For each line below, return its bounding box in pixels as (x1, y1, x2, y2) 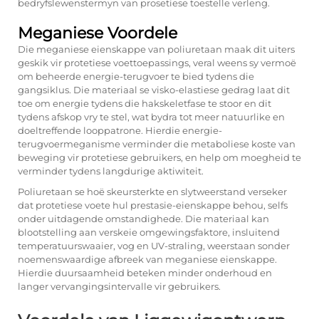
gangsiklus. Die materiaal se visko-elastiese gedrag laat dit (18, 84, 290, 95)
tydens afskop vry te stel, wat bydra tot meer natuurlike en (18, 111, 285, 122)
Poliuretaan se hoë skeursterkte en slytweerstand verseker (18, 186, 287, 197)
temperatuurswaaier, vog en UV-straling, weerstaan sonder (18, 240, 290, 251)
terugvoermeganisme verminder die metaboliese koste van (18, 138, 296, 150)
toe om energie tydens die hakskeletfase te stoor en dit (18, 98, 271, 109)
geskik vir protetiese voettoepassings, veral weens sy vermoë (18, 57, 296, 68)
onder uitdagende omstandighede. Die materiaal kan (18, 213, 269, 224)
